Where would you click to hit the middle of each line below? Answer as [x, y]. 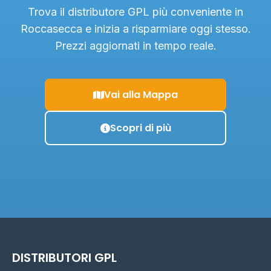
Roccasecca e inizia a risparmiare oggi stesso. [135, 29]
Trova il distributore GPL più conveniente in [135, 12]
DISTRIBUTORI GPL [64, 258]
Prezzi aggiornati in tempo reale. [135, 46]
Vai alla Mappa [141, 95]
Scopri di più [140, 128]
